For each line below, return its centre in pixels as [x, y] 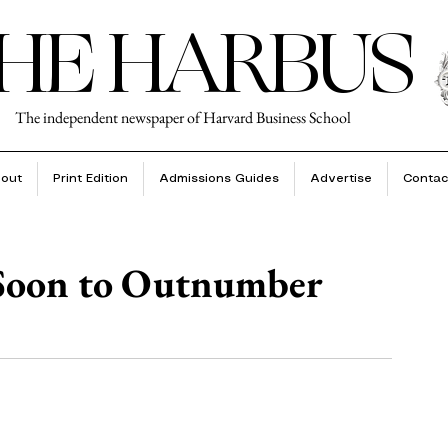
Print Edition [90, 178]
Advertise [340, 178]
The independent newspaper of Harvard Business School [183, 117]
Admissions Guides [218, 178]
